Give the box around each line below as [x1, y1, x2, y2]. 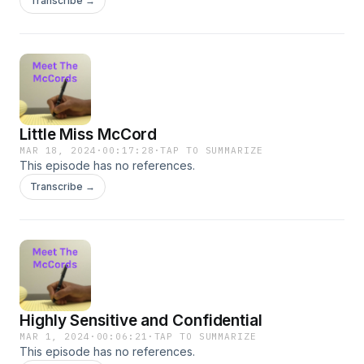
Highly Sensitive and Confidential [19, 311, 262, 330]
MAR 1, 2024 [19, 331, 90, 342]
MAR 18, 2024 [19, 145, 97, 156]
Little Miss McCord [19, 125, 158, 144]
